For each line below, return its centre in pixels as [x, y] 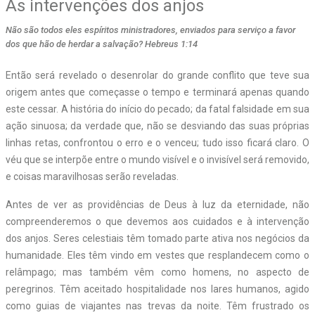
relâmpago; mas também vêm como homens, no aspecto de [157, 272]
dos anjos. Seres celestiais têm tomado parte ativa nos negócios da [157, 238]
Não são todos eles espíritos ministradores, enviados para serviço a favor [150, 30]
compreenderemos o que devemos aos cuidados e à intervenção [157, 221]
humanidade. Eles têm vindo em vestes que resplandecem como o [157, 255]
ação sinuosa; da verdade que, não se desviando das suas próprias [157, 126]
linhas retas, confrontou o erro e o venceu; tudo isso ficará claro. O [157, 142]
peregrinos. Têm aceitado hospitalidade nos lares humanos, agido [157, 289]
